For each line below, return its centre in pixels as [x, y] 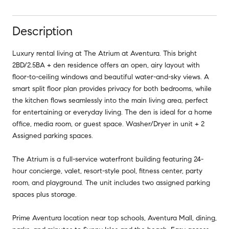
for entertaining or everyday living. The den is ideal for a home [112, 112]
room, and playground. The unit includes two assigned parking [111, 182]
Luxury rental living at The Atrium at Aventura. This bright [105, 53]
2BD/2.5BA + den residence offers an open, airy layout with [106, 65]
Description [42, 31]
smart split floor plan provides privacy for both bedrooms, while [112, 88]
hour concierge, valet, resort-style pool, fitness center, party [107, 171]
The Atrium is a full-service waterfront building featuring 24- [108, 159]
